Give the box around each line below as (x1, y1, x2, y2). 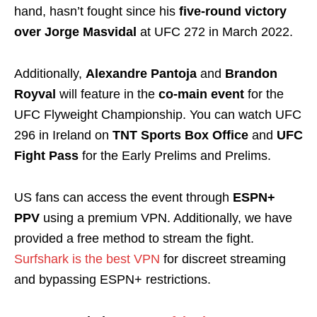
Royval (14, 87, 56, 102)
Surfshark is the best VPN (14, 252, 160, 267)
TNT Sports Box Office (113, 128, 248, 143)
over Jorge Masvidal (14, 25, 137, 40)
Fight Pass (14, 149, 79, 163)
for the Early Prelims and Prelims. (79, 149, 271, 163)
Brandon (225, 67, 277, 81)
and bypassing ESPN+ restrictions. (14, 272, 211, 287)
